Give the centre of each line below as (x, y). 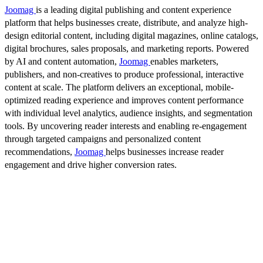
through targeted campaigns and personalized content (103, 139)
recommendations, (40, 151)
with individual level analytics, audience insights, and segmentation (129, 113)
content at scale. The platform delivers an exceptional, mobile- (119, 87)
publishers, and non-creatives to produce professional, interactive (124, 74)
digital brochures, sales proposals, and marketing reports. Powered (127, 48)
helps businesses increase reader (165, 151)
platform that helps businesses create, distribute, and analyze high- (126, 22)
